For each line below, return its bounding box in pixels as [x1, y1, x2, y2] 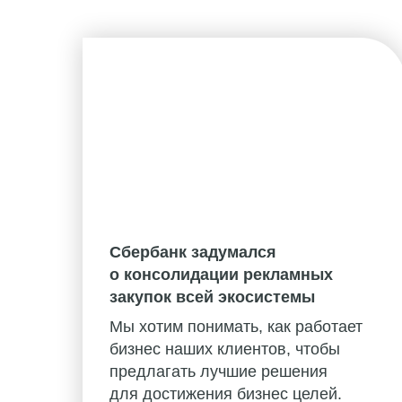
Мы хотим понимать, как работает [109, 318, 363, 336]
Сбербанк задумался [109, 243, 276, 262]
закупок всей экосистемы [109, 288, 315, 307]
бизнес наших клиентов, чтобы [109, 340, 340, 359]
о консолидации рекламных [109, 266, 333, 284]
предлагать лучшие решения [109, 363, 328, 381]
